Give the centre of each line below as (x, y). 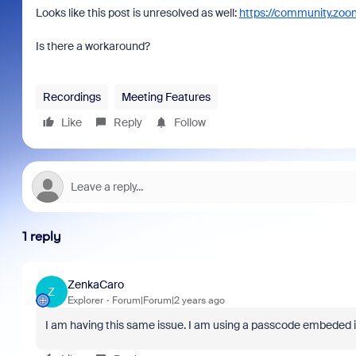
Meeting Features (166, 97)
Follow (190, 122)
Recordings (72, 97)
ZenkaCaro (95, 284)
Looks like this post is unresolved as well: (137, 13)
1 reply (41, 236)
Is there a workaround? (93, 46)
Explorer (85, 300)
